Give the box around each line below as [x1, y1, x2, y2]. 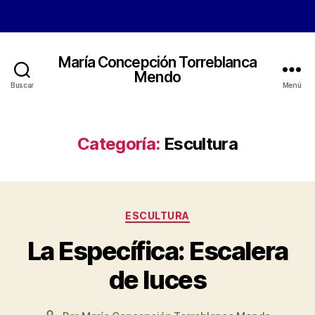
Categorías [157, 205, 219, 220]
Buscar [10, 81, 34, 89]
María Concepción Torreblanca [58, 53, 257, 71]
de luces [108, 264, 207, 295]
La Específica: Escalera [27, 235, 288, 266]
